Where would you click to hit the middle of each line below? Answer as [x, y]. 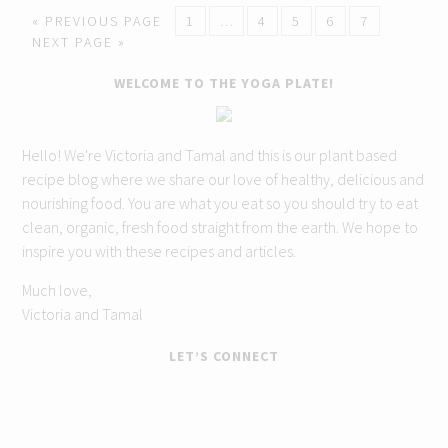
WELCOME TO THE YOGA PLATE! [224, 82]
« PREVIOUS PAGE [97, 20]
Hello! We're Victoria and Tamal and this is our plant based [210, 154]
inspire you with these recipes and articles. [159, 250]
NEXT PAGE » [79, 41]
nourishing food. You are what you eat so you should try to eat [220, 202]
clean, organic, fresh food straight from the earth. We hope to [220, 226]
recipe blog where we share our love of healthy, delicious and [223, 178]
